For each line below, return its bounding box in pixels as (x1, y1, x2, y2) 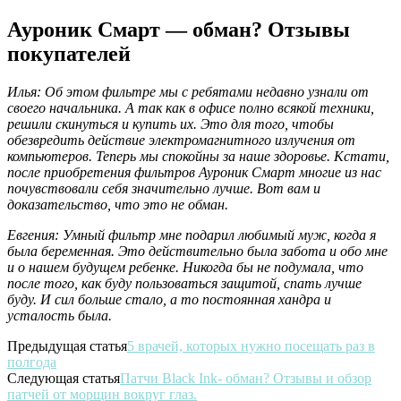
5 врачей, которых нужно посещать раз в (127, 338, 375, 354)
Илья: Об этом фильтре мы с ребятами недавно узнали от (7, 84, 369, 100)
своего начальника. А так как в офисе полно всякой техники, (7, 100, 374, 116)
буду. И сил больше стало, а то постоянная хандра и (7, 292, 331, 308)
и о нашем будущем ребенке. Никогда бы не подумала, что (7, 260, 363, 276)
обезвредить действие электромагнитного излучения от (7, 132, 355, 149)
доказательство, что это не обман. (7, 197, 228, 213)
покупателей (7, 42, 131, 66)
